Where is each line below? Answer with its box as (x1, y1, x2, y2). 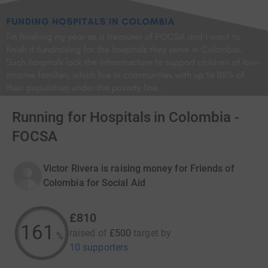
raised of (69, 227, 107, 239)
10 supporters (69, 242, 129, 253)
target (133, 227, 159, 239)
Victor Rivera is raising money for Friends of (43, 163, 234, 174)
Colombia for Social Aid (43, 177, 145, 188)
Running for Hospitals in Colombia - (12, 109, 240, 126)
